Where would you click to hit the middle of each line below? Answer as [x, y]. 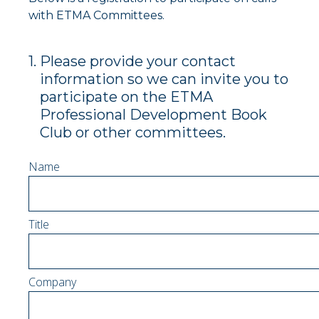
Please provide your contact [138, 61]
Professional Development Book [153, 115]
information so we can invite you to [164, 79]
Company [52, 282]
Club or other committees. [133, 132]
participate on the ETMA [126, 97]
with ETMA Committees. [96, 15]
